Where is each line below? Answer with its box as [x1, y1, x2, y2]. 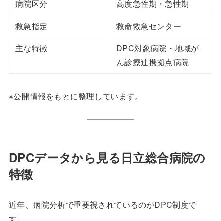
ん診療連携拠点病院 [116, 56, 189, 68]
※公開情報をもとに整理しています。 [8, 90, 143, 102]
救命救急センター [116, 20, 182, 32]
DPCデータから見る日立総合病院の [8, 149, 206, 166]
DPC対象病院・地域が [116, 42, 199, 54]
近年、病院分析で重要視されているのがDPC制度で [8, 199, 197, 211]
